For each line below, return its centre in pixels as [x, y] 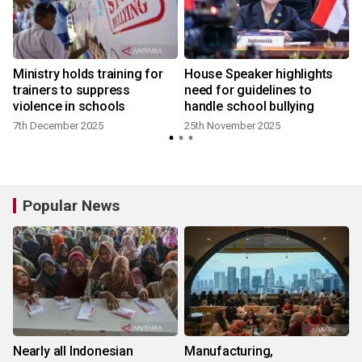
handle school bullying [249, 107]
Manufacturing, [229, 351]
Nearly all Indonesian [73, 351]
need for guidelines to [248, 90]
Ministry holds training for [88, 74]
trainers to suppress [72, 90]
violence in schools [69, 107]
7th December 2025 [58, 126]
